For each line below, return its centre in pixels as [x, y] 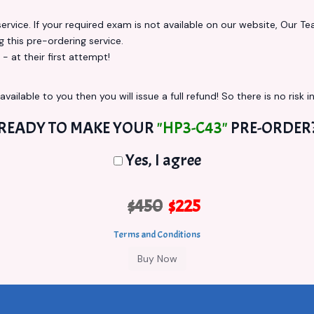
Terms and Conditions [157, 234]
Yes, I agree [162, 160]
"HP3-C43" [192, 128]
